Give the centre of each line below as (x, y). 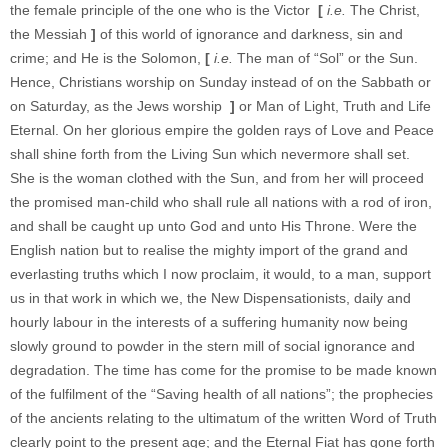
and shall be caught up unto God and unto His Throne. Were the (213, 226)
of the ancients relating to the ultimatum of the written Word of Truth (223, 418)
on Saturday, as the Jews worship (120, 106)
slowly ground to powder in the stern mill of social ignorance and (212, 346)
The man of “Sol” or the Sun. (325, 58)
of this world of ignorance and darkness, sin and (251, 34)
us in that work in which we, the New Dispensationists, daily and (210, 298)
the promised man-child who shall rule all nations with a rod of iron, (221, 202)
